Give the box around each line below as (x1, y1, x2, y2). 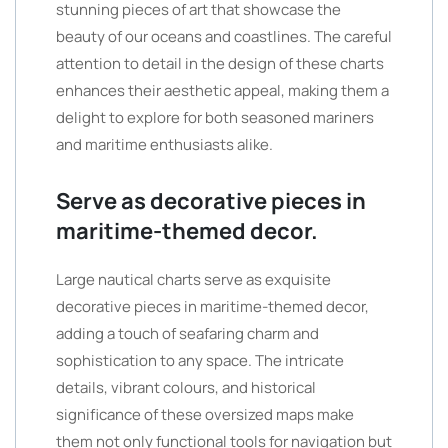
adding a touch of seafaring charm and (56, 323, 319, 344)
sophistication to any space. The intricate (56, 350, 344, 371)
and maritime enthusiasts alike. (56, 134, 273, 155)
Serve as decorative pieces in (56, 186, 366, 216)
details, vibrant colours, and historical (56, 377, 316, 398)
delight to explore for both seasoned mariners (56, 107, 374, 128)
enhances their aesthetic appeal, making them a (56, 80, 389, 101)
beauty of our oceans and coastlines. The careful (56, 26, 392, 47)
